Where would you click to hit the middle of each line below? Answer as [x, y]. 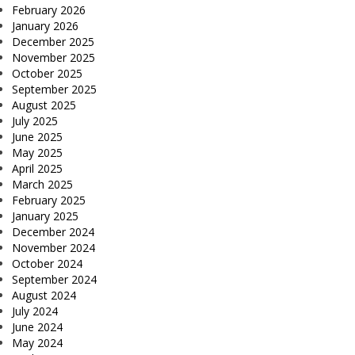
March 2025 [42, 185]
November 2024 [53, 248]
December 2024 [53, 232]
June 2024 [37, 327]
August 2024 [44, 296]
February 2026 [49, 10]
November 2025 [53, 58]
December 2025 [53, 42]
